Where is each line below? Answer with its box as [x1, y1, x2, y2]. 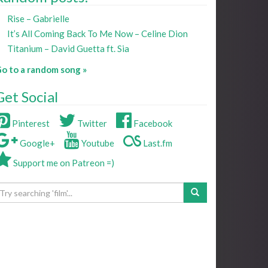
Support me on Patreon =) [11, 157, 114, 169]
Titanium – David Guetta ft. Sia [7, 43, 129, 54]
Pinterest [10, 118, 50, 129]
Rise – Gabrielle [7, 13, 69, 25]
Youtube [80, 138, 114, 149]
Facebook [132, 118, 172, 129]
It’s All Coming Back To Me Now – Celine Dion [7, 28, 188, 39]
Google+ [18, 138, 55, 149]
